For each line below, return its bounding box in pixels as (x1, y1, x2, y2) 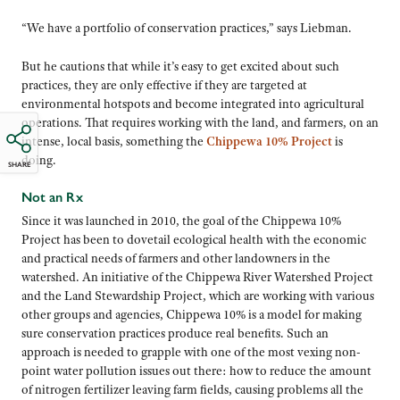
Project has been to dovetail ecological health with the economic (21, 231, 366, 248)
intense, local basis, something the (21, 133, 206, 150)
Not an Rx (21, 187, 83, 205)
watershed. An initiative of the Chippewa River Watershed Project (21, 269, 373, 286)
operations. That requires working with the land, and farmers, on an (21, 114, 379, 131)
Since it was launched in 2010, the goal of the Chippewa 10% (21, 212, 341, 229)
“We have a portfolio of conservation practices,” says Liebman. (21, 20, 352, 37)
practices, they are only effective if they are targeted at (21, 77, 307, 94)
